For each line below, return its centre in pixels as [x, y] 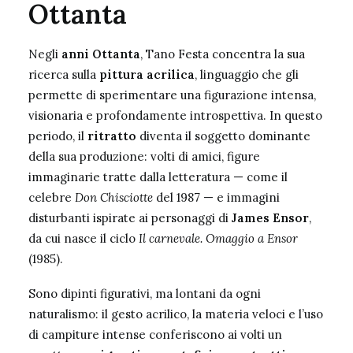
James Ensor [270, 218]
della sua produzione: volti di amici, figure [144, 156]
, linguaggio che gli [247, 74]
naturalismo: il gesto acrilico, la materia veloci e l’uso [176, 314]
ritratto [112, 136]
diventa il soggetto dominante [223, 136]
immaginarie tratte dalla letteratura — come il [158, 177]
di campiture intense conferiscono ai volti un [155, 334]
